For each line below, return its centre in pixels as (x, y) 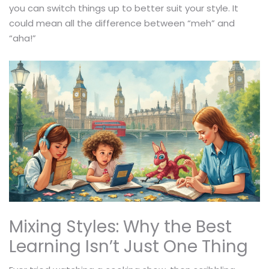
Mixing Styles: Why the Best (120, 226)
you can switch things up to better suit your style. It (124, 8)
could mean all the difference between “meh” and (122, 23)
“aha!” (23, 38)
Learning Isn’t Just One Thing (128, 246)
